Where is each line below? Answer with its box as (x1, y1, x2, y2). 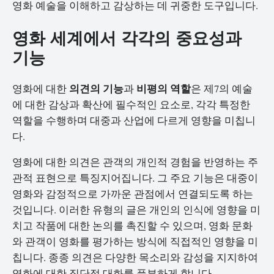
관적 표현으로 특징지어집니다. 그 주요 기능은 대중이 (12, 171, 258, 185)
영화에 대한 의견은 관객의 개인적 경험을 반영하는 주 (12, 155, 258, 169)
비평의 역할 (136, 80, 191, 96)
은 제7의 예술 (191, 81, 253, 95)
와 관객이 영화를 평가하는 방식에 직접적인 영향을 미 (12, 234, 258, 249)
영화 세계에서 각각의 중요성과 (12, 24, 242, 49)
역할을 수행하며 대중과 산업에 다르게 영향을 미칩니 (12, 113, 256, 127)
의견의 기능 (69, 80, 124, 96)
